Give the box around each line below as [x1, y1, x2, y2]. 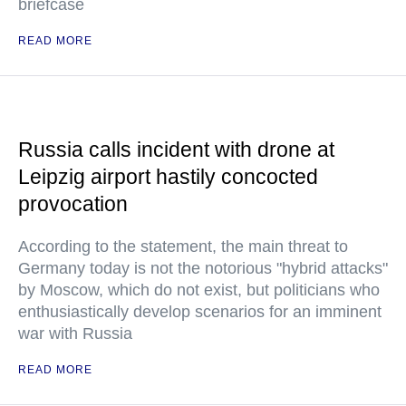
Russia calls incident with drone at [18, 138, 334, 161]
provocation [18, 192, 128, 216]
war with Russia [18, 324, 132, 343]
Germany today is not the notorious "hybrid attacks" [18, 259, 388, 277]
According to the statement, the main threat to [18, 237, 348, 256]
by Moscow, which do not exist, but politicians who [18, 281, 380, 299]
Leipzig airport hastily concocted [18, 165, 318, 188]
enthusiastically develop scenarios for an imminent [18, 303, 382, 321]
